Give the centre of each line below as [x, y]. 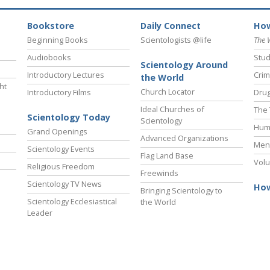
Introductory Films [59, 93]
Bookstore [51, 26]
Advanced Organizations [184, 138]
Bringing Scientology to [181, 191]
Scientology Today [69, 118]
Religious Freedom [61, 167]
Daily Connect [171, 26]
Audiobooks [49, 58]
